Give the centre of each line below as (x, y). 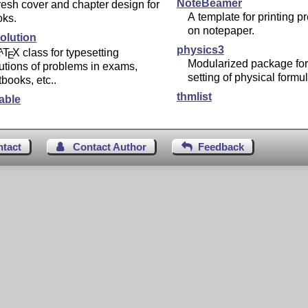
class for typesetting (70, 53)
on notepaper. (221, 31)
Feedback (221, 147)
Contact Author (110, 147)
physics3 (200, 50)
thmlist (194, 97)
